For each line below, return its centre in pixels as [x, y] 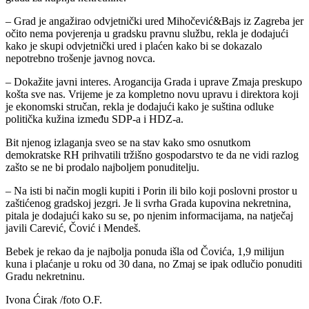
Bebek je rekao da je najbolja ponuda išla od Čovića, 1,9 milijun [145, 252]
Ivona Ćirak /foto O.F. [54, 300]
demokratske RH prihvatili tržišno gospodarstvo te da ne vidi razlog [152, 155]
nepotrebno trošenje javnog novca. [80, 59]
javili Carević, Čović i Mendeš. [73, 228]
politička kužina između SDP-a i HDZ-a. [94, 119]
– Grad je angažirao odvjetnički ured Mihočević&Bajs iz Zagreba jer [154, 21]
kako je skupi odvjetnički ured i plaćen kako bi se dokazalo [134, 46]
